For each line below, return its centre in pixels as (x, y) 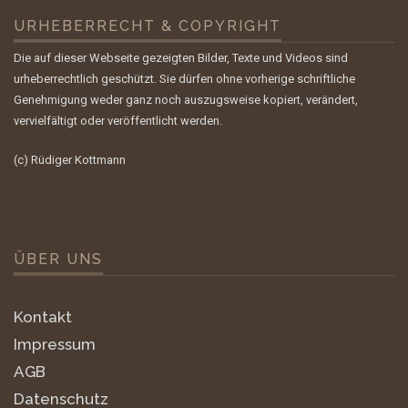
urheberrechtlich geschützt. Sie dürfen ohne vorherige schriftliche (184, 79)
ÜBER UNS (58, 260)
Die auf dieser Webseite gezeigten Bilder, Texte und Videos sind (181, 58)
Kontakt (43, 317)
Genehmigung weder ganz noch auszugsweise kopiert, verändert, (186, 100)
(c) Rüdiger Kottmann (70, 159)
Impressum (55, 345)
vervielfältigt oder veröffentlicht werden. (118, 121)
